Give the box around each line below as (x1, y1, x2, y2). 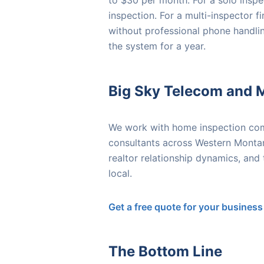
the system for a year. (108, 40, 206, 52)
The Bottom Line (108, 243, 222, 260)
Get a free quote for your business (108, 201, 263, 213)
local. (108, 167, 132, 180)
